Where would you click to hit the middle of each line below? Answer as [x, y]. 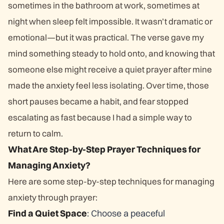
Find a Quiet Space [47, 213]
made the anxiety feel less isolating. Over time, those [108, 85]
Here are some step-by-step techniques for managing [111, 181]
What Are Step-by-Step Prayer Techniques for [104, 149]
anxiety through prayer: [53, 197]
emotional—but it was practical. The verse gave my [106, 37]
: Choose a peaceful [126, 213]
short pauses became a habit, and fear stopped [98, 101]
